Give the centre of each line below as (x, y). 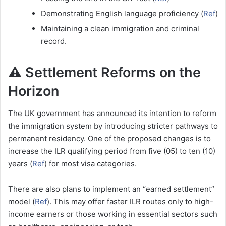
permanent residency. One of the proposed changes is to (109, 139)
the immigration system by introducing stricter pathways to (113, 126)
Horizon (34, 91)
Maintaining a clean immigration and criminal (120, 28)
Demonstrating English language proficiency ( (122, 13)
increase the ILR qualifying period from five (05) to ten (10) (112, 151)
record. (54, 41)
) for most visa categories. (91, 164)
